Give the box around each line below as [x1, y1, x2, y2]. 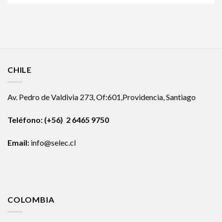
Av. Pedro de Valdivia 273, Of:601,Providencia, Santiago [7, 92, 196, 102]
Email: [7, 137, 29, 147]
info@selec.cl [29, 137, 76, 147]
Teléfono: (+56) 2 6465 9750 [7, 114, 109, 124]
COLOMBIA [7, 195, 55, 205]
